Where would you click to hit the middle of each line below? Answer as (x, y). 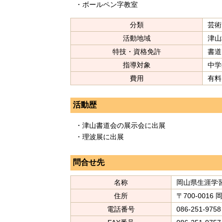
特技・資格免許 (137, 51)
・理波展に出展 (100, 137)
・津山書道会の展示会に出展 (120, 126)
